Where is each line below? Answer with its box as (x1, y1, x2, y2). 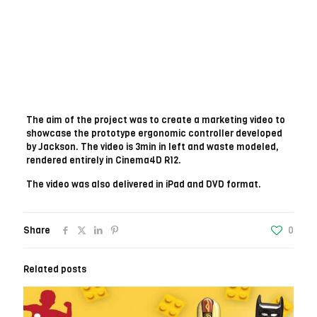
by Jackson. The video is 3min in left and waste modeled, (25, 141, 279, 154)
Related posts (23, 263, 86, 276)
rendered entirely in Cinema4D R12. (25, 154, 181, 167)
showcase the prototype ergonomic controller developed (25, 127, 282, 140)
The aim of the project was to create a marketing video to (25, 114, 285, 127)
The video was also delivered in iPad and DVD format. (25, 178, 261, 191)
